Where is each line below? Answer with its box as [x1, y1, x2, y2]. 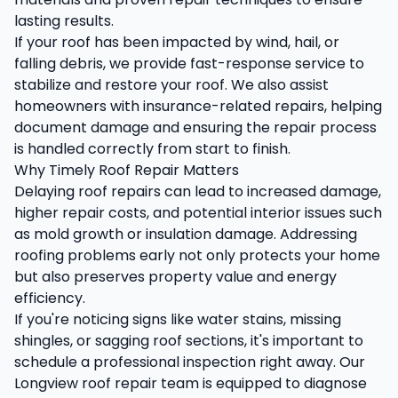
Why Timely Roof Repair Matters [14, 160, 239, 180]
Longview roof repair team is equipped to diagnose [14, 373, 367, 394]
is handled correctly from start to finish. [14, 139, 291, 159]
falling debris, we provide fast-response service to [14, 53, 364, 74]
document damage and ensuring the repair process [14, 117, 377, 138]
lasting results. [14, 11, 114, 31]
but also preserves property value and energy [14, 267, 337, 287]
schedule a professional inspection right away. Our [14, 352, 365, 372]
